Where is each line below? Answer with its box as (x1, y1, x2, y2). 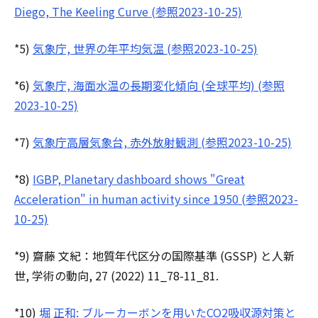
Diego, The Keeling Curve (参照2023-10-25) (14, 2, 242, 20)
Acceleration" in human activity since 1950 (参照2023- (14, 190, 298, 207)
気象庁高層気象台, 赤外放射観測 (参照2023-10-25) (33, 133, 292, 150)
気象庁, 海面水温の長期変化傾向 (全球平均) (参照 (33, 76, 285, 94)
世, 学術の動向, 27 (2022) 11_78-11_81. (14, 266, 219, 284)
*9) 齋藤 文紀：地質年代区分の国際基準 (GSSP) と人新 (14, 246, 295, 264)
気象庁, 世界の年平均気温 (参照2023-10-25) (33, 39, 258, 57)
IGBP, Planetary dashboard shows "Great (33, 170, 245, 187)
